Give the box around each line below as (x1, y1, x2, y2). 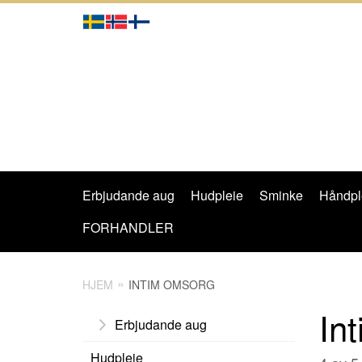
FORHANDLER (82, 218, 174, 237)
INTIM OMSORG (128, 276, 215, 293)
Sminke (259, 186, 303, 204)
